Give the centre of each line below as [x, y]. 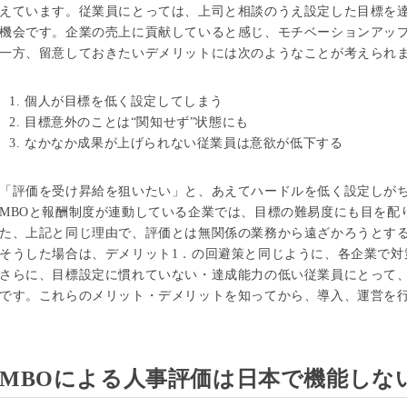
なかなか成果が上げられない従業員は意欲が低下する [184, 143]
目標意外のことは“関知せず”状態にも [137, 122]
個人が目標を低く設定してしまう [124, 101]
